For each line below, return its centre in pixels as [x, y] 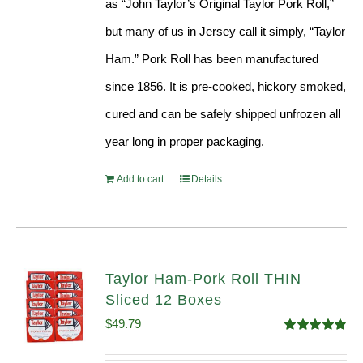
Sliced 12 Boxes [164, 300]
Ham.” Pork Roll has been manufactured [212, 59]
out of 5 [301, 355]
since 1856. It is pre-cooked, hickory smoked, [226, 87]
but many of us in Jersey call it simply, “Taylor [226, 32]
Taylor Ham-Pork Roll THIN [204, 279]
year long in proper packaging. [185, 142]
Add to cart [141, 179]
